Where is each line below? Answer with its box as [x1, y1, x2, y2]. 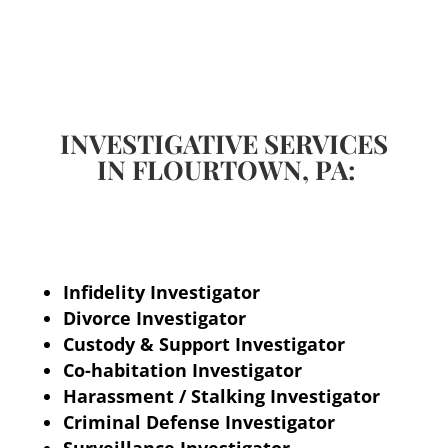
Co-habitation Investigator [62, 358, 302, 383]
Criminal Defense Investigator [62, 410, 335, 435]
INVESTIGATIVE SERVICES [59, 126, 388, 162]
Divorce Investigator [62, 306, 246, 331]
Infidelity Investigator [62, 280, 260, 305]
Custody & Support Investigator [62, 332, 345, 357]
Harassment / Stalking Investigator [62, 384, 380, 409]
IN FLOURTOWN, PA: [91, 152, 357, 188]
